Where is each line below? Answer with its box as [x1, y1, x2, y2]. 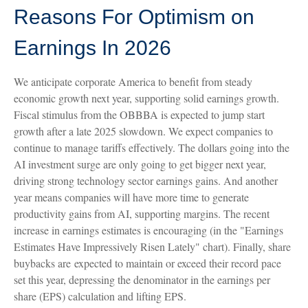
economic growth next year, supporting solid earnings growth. [14, 91, 279, 106]
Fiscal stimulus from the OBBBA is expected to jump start [14, 107, 265, 122]
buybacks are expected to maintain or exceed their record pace [14, 256, 281, 271]
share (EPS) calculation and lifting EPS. [14, 289, 190, 304]
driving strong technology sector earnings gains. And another [14, 173, 278, 188]
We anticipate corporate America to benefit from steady [14, 74, 252, 89]
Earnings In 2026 [14, 36, 171, 60]
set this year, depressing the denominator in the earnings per [14, 272, 270, 287]
